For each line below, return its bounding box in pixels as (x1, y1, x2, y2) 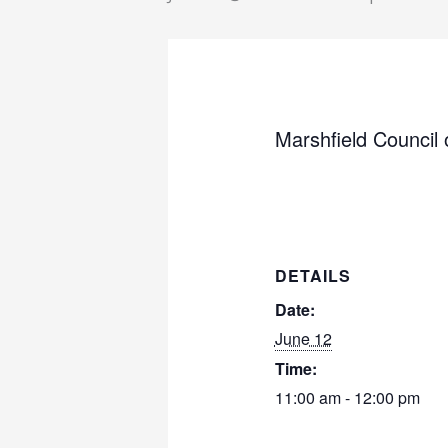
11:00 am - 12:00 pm (274, 386, 420, 410)
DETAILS (274, 264, 351, 288)
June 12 (274, 327, 332, 351)
